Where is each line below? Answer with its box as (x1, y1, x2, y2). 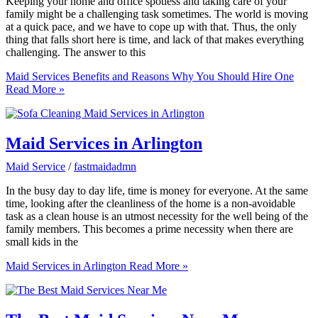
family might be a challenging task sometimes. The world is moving (6, 8, 308, 21)
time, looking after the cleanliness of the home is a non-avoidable (6, 197, 295, 210)
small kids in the (6, 236, 78, 248)
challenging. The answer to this (6, 46, 146, 59)
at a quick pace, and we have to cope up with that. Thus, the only (6, 21, 297, 33)
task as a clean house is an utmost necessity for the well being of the (6, 210, 308, 223)
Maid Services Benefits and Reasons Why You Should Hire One (6, 70, 294, 83)
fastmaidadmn (74, 160, 136, 173)
